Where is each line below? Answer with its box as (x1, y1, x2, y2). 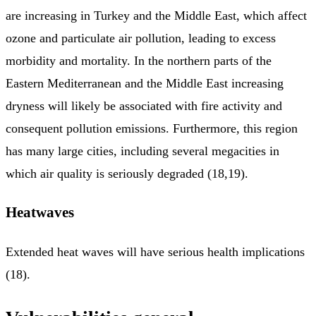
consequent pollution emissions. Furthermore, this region (6, 121, 298, 135)
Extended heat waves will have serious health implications (6, 244, 305, 259)
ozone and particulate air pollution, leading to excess (6, 30, 276, 45)
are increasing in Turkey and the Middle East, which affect (6, 8, 307, 23)
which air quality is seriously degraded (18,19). (6, 166, 248, 181)
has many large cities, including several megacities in (6, 143, 279, 158)
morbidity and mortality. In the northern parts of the (6, 53, 272, 68)
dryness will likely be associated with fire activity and (6, 98, 282, 113)
